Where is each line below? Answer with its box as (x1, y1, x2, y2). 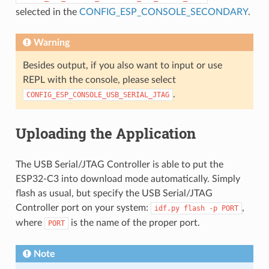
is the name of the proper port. (68, 217, 200, 228)
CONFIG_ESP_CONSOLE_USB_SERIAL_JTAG (26, 90, 169, 99)
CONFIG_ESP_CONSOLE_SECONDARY (79, 7, 248, 17)
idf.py (154, 204, 180, 213)
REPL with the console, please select (22, 74, 176, 85)
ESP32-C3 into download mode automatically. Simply (15, 174, 240, 184)
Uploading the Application (15, 123, 196, 143)
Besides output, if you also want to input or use (22, 60, 222, 70)
